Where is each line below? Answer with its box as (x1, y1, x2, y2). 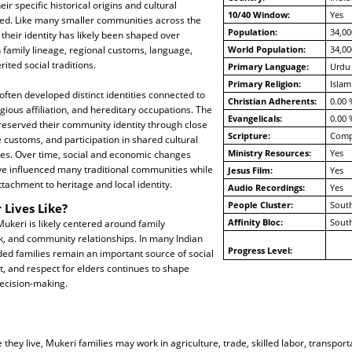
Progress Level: (227, 244, 292, 257)
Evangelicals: (227, 112, 282, 125)
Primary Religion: (227, 78, 301, 90)
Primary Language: (227, 60, 309, 73)
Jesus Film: (227, 164, 273, 177)
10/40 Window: (227, 9, 290, 21)
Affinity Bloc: (227, 216, 283, 229)
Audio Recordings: (227, 181, 305, 194)
